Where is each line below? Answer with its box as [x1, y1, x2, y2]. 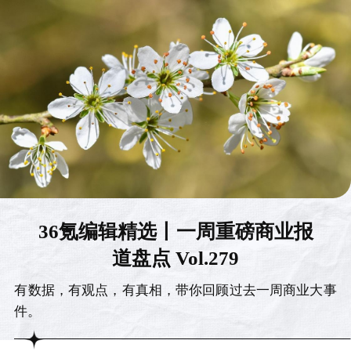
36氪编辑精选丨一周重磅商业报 [38, 219, 313, 242]
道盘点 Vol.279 [112, 246, 239, 269]
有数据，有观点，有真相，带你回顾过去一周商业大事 [14, 279, 337, 299]
